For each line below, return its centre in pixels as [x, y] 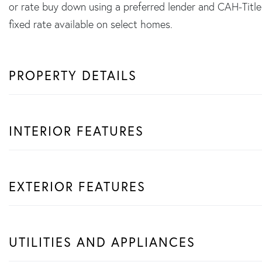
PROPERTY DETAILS [73, 75]
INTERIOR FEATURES [76, 130]
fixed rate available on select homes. [91, 24]
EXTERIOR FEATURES [77, 186]
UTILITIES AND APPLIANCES [102, 242]
